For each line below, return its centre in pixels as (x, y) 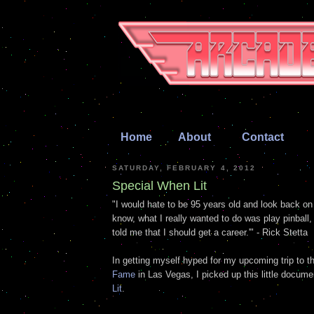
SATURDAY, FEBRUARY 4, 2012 (184, 168)
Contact (266, 137)
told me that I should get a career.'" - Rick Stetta (210, 233)
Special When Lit (159, 186)
